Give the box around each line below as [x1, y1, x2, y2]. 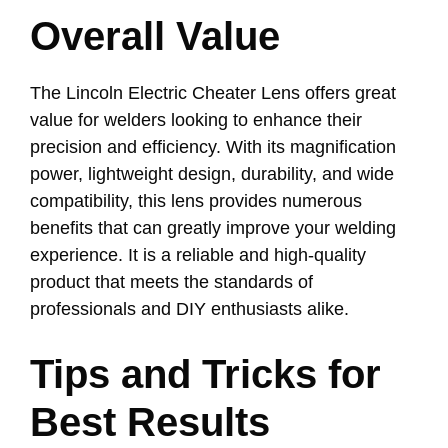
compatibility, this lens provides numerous [30, 190, 362, 211]
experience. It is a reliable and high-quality [30, 244, 366, 265]
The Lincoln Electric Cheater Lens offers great [30, 82, 396, 103]
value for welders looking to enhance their [30, 109, 362, 130]
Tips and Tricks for [30, 351, 381, 396]
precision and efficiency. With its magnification [30, 136, 396, 157]
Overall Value [30, 13, 280, 58]
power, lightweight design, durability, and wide [30, 163, 394, 184]
